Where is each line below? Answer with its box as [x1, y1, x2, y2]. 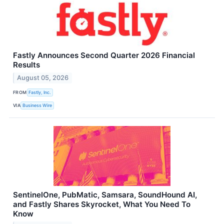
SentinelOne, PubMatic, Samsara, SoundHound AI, [13, 189, 197, 199]
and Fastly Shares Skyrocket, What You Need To [13, 199, 190, 209]
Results [13, 59, 40, 69]
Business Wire [22, 102, 52, 108]
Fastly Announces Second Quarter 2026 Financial [13, 50, 195, 60]
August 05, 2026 [17, 73, 69, 81]
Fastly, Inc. [28, 89, 51, 95]
